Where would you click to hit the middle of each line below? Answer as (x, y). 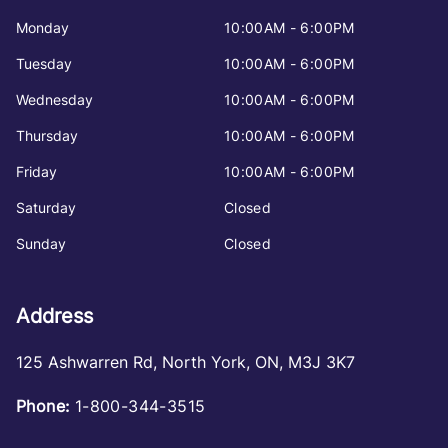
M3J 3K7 (321, 361)
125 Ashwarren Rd (84, 361)
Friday (36, 171)
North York (204, 361)
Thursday (47, 135)
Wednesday (54, 99)
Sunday (41, 243)
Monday (42, 27)
